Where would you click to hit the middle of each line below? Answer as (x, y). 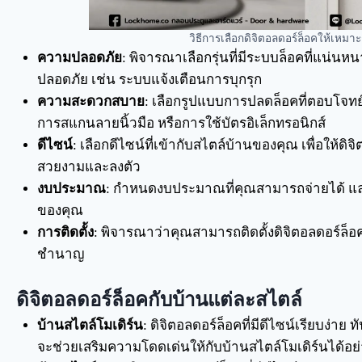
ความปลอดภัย (79, 57)
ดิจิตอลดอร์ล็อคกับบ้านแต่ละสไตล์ (159, 300)
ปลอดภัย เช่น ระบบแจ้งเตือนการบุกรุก (149, 79)
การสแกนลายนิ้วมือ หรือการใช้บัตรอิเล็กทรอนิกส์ (181, 123)
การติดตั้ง (65, 232)
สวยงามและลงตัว (88, 166)
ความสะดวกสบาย (90, 101)
